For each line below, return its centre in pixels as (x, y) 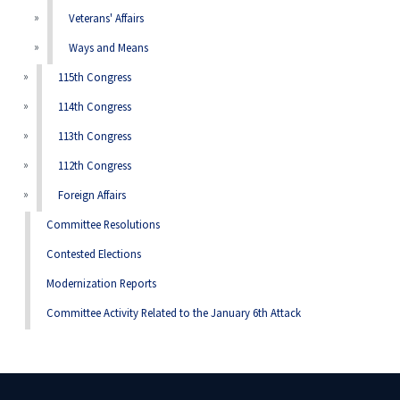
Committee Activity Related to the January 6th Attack (173, 314)
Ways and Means (109, 49)
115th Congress (94, 78)
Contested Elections (93, 255)
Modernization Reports (101, 284)
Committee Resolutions (103, 225)
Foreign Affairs (92, 196)
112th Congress (94, 167)
